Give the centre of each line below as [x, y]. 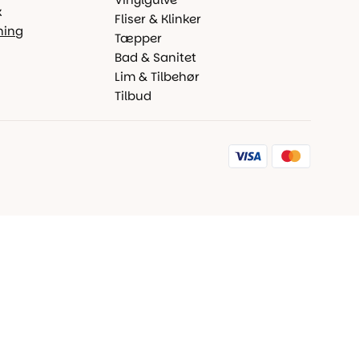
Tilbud [133, 96]
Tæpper [139, 38]
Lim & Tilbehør [157, 77]
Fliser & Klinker [158, 19]
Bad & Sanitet [156, 57]
